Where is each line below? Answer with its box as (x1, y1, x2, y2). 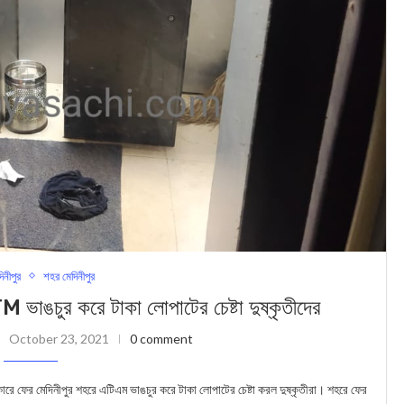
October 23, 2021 (9, 330, 110, 346)
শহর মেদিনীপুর (43, 268, 96, 283)
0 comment (130, 330, 194, 346)
